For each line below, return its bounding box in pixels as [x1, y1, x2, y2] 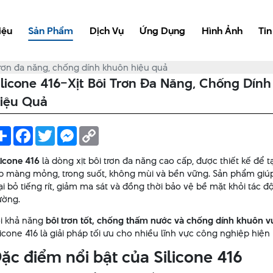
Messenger [76, 124, 123, 137]
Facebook [32, 124, 73, 137]
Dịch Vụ [89, 23, 124, 38]
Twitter [54, 124, 83, 137]
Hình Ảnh [201, 23, 243, 38]
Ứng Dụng [140, 23, 185, 38]
